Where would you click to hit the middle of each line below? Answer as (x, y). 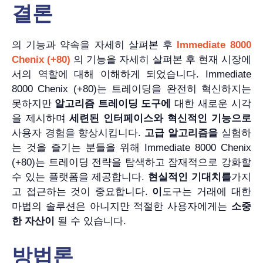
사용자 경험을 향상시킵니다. (78, 133)
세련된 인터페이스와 (116, 119)
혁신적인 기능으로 (209, 119)
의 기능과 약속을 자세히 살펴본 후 (94, 45)
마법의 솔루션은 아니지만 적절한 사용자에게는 (122, 207)
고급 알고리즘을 (181, 133)
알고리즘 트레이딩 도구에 (113, 104)
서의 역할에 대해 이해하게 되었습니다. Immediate (131, 75)
